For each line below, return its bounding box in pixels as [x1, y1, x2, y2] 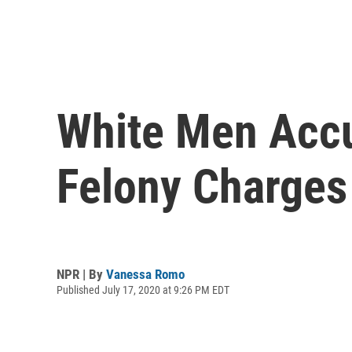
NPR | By [57, 266, 106, 282]
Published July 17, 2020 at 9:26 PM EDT [57, 283, 229, 296]
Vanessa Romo [106, 266, 185, 282]
